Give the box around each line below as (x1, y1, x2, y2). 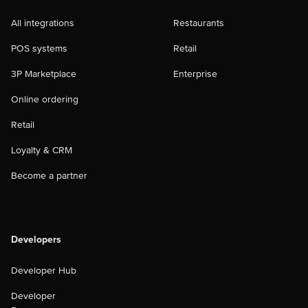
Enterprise (173, 68, 217, 80)
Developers (11, 234, 61, 245)
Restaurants (173, 17, 224, 29)
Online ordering (11, 93, 78, 105)
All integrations (11, 17, 74, 29)
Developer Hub (11, 265, 76, 276)
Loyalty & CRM (11, 144, 72, 156)
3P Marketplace (11, 68, 76, 80)
